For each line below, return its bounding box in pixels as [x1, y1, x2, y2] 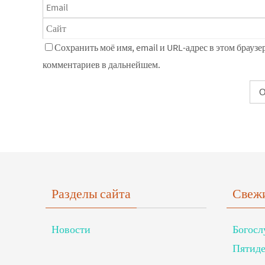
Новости [51, 222, 91, 236]
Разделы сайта [51, 185, 131, 202]
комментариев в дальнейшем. [43, 58, 160, 70]
